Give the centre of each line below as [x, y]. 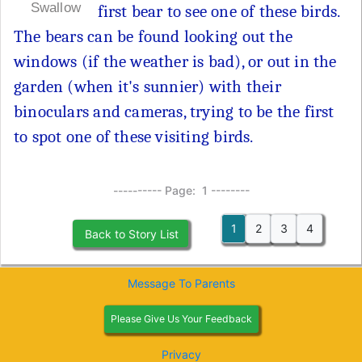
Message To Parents [181, 283]
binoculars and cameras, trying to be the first [174, 112]
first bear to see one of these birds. [219, 12]
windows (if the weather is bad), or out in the [175, 62]
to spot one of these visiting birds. [134, 137]
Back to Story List [130, 234]
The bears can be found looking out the [153, 37]
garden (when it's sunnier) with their [147, 87]
